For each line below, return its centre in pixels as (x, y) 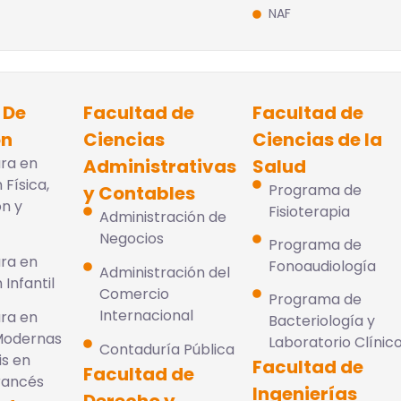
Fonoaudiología (322, 266)
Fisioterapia (309, 212)
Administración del (164, 273)
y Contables (140, 193)
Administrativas (160, 166)
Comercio (134, 294)
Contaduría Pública (166, 350)
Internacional (146, 316)
